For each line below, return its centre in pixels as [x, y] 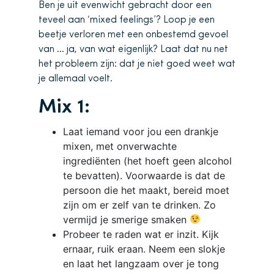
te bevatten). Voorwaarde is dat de [144, 175]
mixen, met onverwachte [120, 146]
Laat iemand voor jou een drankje [141, 131]
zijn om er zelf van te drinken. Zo [139, 205]
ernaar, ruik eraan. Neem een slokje [144, 249]
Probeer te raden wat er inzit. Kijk [141, 234]
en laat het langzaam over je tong [141, 263]
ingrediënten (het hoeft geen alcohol [147, 161]
